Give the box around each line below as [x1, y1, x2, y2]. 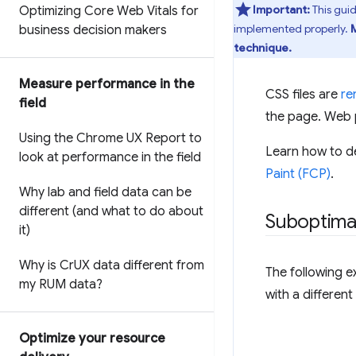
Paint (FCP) [265, 166, 331, 182]
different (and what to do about [19, 203, 203, 219]
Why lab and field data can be [19, 184, 192, 200]
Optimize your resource [19, 331, 165, 346]
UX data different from [74, 257, 204, 273]
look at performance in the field [19, 149, 201, 165]
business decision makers [19, 22, 167, 38]
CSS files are [265, 87, 341, 103]
